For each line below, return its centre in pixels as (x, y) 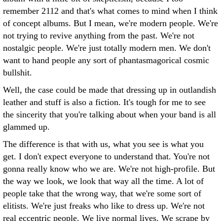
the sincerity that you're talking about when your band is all (110, 114)
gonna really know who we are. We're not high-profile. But (109, 169)
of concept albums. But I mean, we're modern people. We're (110, 23)
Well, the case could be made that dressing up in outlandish (110, 90)
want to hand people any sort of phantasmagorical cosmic (106, 60)
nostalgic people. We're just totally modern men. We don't (107, 48)
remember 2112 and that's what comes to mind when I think (110, 11)
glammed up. (26, 127)
